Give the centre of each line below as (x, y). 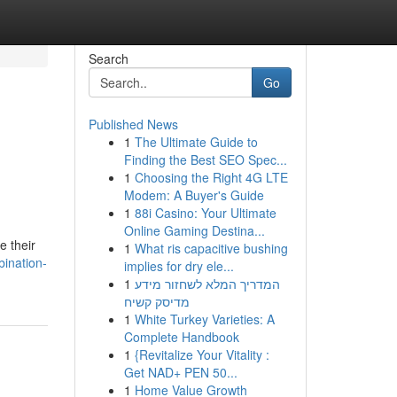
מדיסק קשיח (156, 301)
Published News (133, 124)
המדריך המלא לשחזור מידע (207, 284)
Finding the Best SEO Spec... (205, 160)
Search (108, 58)
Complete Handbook (181, 337)
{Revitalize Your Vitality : (202, 354)
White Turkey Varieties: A (204, 319)
